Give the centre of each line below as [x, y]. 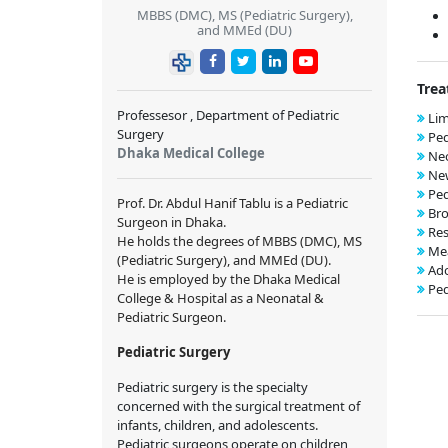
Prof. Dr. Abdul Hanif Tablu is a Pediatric [232, 202]
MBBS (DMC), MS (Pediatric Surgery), [244, 15]
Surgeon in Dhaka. [171, 221]
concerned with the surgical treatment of [238, 405]
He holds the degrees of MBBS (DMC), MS [239, 240]
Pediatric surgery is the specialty [212, 386]
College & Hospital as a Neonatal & [220, 297]
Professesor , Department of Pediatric [228, 114]
